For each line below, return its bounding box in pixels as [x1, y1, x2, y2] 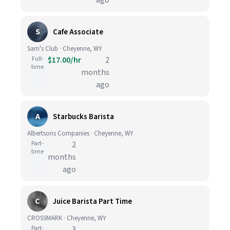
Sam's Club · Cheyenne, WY [27, 44, 102, 53]
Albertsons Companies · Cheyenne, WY [27, 129, 133, 138]
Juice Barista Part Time [53, 196, 132, 207]
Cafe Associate [53, 26, 103, 37]
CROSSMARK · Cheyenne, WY [27, 214, 106, 223]
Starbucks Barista [53, 111, 114, 122]
